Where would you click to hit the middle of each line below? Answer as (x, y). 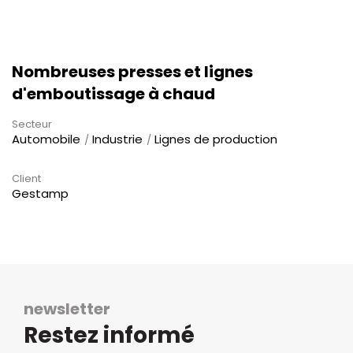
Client (26, 178)
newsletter (67, 308)
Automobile (46, 139)
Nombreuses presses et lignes (132, 71)
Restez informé (109, 335)
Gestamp (40, 193)
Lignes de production (216, 139)
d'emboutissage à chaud (113, 93)
